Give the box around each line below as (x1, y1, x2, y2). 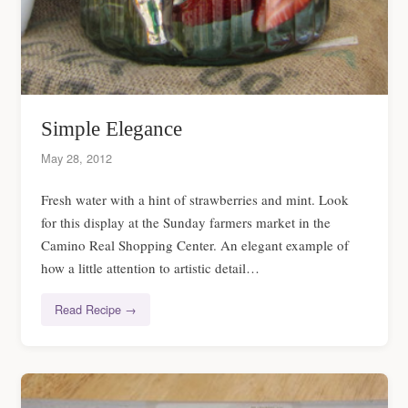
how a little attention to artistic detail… (41, 258, 260, 277)
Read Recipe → (55, 301, 137, 319)
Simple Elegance (41, 117, 182, 140)
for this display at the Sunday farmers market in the (41, 212, 331, 231)
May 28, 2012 (41, 149, 112, 168)
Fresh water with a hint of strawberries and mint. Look (41, 189, 349, 209)
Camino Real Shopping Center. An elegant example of (41, 235, 349, 254)
